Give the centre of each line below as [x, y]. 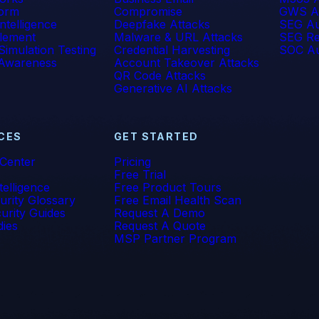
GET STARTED [156, 136]
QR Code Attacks [159, 75]
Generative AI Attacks [173, 88]
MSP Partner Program [175, 239]
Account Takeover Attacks [186, 63]
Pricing [132, 162]
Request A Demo [159, 213]
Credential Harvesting [172, 50]
